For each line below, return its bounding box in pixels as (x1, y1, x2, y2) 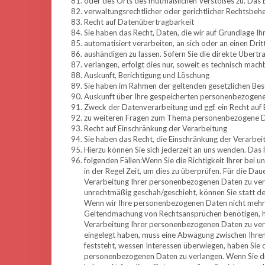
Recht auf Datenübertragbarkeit (84, 17, 194, 27)
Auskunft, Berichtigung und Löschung (84, 70, 209, 80)
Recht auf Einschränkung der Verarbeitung (84, 124, 227, 133)
